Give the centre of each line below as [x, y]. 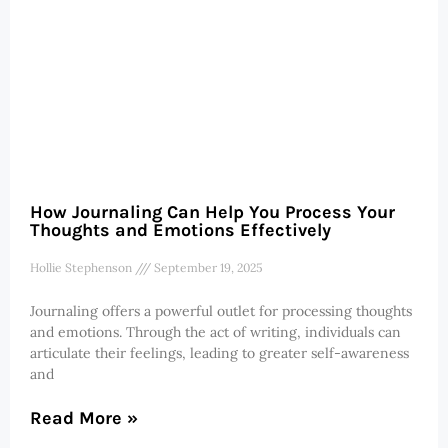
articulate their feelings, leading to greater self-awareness [219, 353]
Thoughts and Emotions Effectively [180, 230]
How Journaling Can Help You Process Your [212, 212]
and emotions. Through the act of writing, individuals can [215, 332]
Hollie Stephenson [82, 268]
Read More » [84, 418]
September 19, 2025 [207, 268]
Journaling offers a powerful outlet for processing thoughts [221, 311]
